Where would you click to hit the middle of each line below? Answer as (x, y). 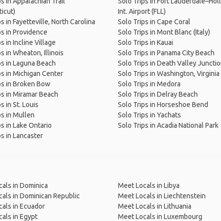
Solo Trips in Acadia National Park (168, 125)
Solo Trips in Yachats (149, 115)
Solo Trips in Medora (149, 84)
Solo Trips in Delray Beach (158, 94)
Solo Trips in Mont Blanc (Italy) (164, 32)
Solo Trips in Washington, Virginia (169, 74)
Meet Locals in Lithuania (155, 206)
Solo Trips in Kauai (146, 42)
